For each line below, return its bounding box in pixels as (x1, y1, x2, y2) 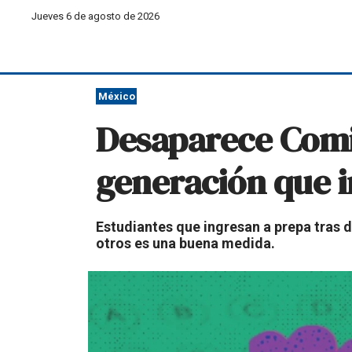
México (97, 90, 135, 102)
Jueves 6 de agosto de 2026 (31, 9, 160, 22)
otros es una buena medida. (96, 235, 275, 251)
